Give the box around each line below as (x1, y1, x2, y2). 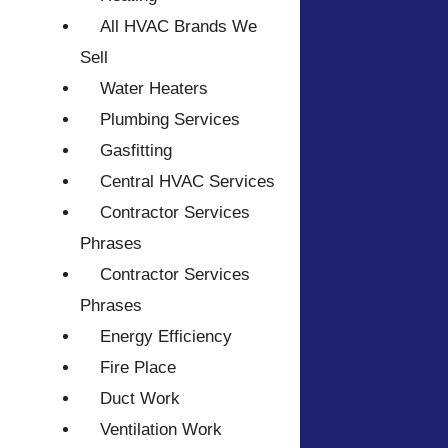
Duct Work (99, 389, 180, 409)
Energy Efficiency (99, 327, 232, 347)
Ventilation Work (99, 420, 222, 440)
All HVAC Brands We (99, 17, 257, 37)
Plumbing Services (99, 110, 240, 130)
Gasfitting (99, 141, 172, 161)
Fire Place (99, 358, 176, 378)
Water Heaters (99, 79, 208, 99)
